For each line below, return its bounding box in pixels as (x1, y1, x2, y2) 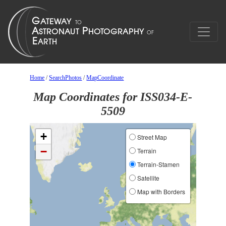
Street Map (135, 133, 167, 141)
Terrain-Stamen (135, 160, 180, 168)
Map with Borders (135, 187, 185, 196)
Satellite (135, 174, 159, 182)
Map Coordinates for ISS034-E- (33, 90, 193, 103)
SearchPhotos (49, 74, 82, 81)
